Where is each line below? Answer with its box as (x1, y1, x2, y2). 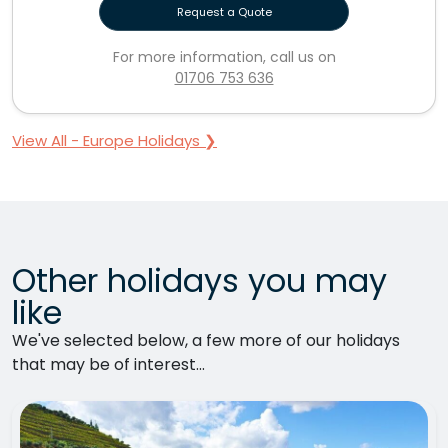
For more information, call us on (112, 46, 336, 67)
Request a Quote (176, 3, 272, 20)
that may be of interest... (12, 352, 205, 376)
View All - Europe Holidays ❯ (12, 129, 217, 151)
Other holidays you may (12, 257, 387, 303)
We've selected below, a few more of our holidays (12, 328, 400, 352)
